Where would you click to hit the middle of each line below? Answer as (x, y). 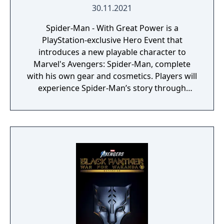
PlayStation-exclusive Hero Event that (112, 40)
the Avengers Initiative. (112, 112)
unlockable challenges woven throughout (112, 100)
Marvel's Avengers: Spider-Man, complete (112, 64)
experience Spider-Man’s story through (112, 88)
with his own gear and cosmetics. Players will (112, 76)
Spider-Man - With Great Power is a (112, 28)
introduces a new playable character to (112, 52)
